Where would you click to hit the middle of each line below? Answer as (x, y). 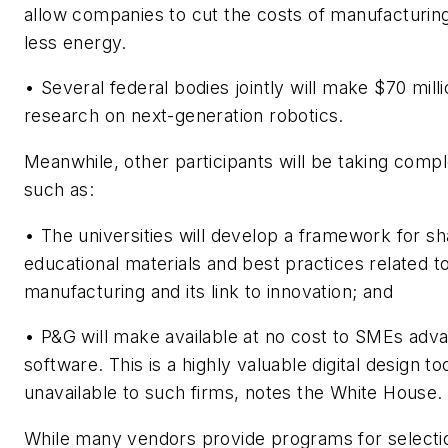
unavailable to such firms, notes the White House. (233, 393)
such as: (59, 189)
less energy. (75, 42)
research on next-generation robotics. (184, 116)
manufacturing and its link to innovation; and (208, 291)
